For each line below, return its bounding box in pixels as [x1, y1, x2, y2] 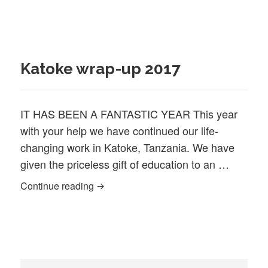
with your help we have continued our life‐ [20, 123, 219, 139]
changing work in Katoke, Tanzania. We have [20, 139, 235, 156]
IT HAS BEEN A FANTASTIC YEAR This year [20, 106, 238, 122]
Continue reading [20, 179, 97, 193]
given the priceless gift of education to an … [20, 156, 230, 172]
